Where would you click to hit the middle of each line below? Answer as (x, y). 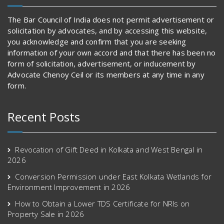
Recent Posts (44, 116)
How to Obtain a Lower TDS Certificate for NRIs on (102, 203)
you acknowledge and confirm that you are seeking (97, 41)
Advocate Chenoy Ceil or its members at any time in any (106, 74)
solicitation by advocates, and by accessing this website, (107, 30)
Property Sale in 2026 (46, 214)
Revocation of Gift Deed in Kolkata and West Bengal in (109, 149)
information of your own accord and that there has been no (112, 52)
